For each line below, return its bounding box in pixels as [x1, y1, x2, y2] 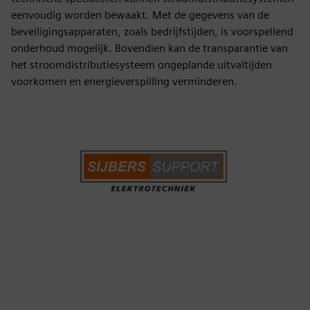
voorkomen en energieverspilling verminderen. [11, 75, 237, 88]
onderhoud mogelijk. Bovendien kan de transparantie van [11, 42, 288, 55]
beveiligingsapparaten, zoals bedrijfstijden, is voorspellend [11, 25, 293, 38]
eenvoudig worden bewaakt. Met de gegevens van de [11, 8, 269, 21]
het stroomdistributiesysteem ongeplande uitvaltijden [11, 58, 272, 71]
